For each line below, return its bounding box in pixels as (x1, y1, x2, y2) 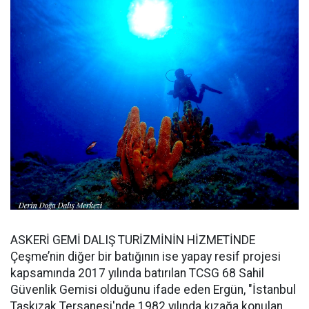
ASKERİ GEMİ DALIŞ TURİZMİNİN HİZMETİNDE (10, 233, 255, 248)
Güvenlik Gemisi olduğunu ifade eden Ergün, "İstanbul (10, 283, 296, 297)
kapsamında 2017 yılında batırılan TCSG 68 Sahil (10, 266, 264, 281)
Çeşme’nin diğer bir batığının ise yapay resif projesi (10, 250, 281, 264)
